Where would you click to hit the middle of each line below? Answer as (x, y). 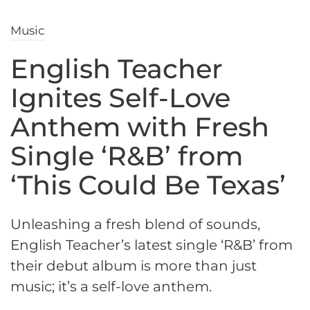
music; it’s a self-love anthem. (111, 287)
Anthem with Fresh (140, 127)
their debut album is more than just (134, 266)
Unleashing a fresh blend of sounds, (135, 225)
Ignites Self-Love (120, 98)
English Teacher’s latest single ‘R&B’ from (152, 245)
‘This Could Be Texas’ (148, 185)
